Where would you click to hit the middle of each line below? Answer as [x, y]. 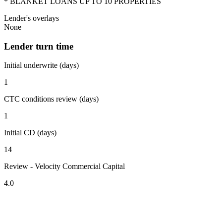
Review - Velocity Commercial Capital [64, 166]
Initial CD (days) [30, 133]
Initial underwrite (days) [41, 65]
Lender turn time [39, 46]
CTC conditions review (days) [51, 99]
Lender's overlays [31, 18]
